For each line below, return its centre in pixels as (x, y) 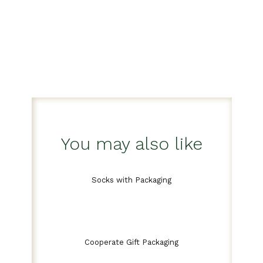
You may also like (131, 143)
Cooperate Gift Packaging (131, 242)
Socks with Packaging (131, 180)
